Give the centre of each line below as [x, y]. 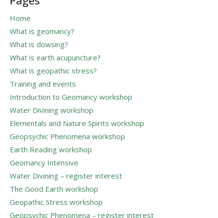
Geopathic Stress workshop [56, 202]
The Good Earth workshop [54, 189]
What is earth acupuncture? [55, 57]
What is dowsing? [39, 44]
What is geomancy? [42, 31]
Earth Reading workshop [51, 149]
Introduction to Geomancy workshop [71, 97]
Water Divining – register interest [66, 176]
